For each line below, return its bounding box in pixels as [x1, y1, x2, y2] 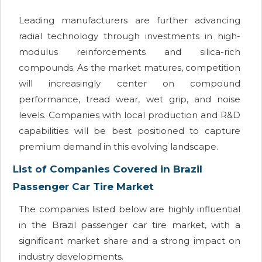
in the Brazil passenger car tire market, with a [19, 219, 240, 231]
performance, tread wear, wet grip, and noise [19, 94, 240, 105]
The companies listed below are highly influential [19, 204, 240, 215]
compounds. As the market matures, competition [19, 62, 240, 74]
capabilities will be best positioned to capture [19, 125, 240, 137]
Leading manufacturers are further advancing [19, 15, 240, 26]
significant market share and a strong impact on [19, 235, 240, 247]
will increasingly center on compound [19, 78, 240, 89]
